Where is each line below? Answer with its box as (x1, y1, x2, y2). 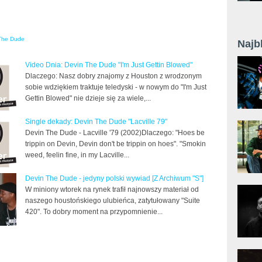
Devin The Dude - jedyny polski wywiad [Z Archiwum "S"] (25, 174, 204, 182)
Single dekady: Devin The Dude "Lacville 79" (25, 117, 167, 126)
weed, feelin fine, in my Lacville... (25, 150, 129, 159)
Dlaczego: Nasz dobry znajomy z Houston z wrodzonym (25, 71, 202, 80)
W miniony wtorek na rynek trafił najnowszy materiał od (25, 185, 199, 194)
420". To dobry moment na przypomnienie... (25, 207, 163, 216)
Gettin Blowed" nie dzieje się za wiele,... (25, 94, 151, 102)
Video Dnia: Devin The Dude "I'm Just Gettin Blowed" (25, 60, 192, 69)
